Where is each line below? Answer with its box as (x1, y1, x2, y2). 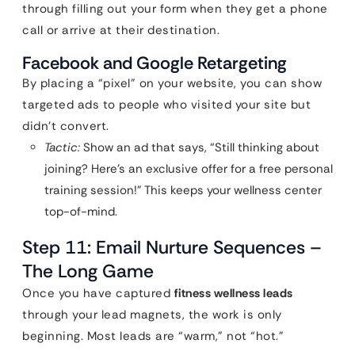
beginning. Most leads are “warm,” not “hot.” (22, 328, 284, 344)
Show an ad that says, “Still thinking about (80, 139, 319, 155)
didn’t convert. (22, 118, 109, 134)
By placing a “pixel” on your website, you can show (22, 75, 322, 91)
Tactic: (44, 139, 80, 155)
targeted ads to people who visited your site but (22, 97, 311, 113)
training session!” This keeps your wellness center (44, 182, 322, 198)
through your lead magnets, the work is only (22, 307, 282, 323)
